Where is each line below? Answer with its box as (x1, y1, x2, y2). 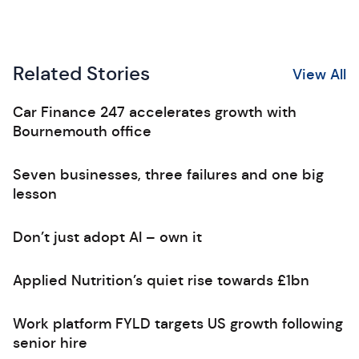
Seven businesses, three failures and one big (13, 166, 324, 184)
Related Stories (13, 62, 150, 86)
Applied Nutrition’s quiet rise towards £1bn (13, 272, 309, 289)
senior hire (13, 334, 87, 352)
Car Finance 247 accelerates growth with (13, 103, 296, 121)
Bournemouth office (13, 123, 151, 140)
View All (292, 65, 346, 83)
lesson (13, 185, 57, 203)
